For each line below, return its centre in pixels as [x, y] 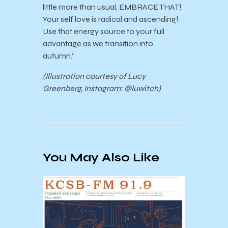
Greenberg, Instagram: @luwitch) [102, 89]
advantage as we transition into [98, 44]
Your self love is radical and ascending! [111, 19]
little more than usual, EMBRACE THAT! [112, 7]
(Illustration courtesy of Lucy [94, 76]
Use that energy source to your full [104, 32]
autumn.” [59, 56]
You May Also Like [101, 157]
